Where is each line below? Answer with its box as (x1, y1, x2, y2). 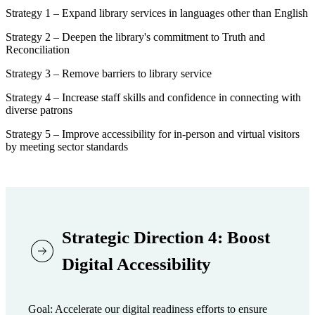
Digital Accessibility (62, 254, 211, 274)
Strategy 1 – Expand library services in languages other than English (6, 6, 308, 19)
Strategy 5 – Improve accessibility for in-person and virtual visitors (6, 127, 300, 140)
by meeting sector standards (6, 140, 128, 153)
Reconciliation (6, 43, 70, 56)
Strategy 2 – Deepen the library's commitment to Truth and (6, 30, 265, 43)
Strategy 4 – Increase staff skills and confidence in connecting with (6, 91, 301, 103)
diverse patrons (6, 103, 72, 116)
